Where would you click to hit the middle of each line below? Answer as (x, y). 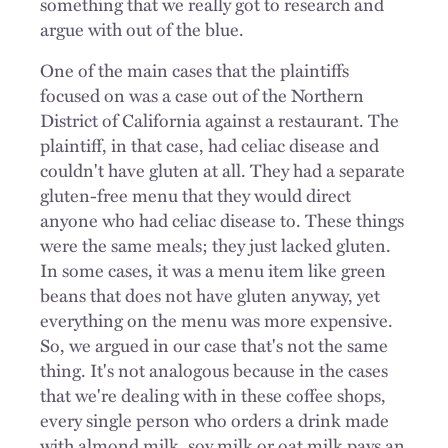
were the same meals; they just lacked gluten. (215, 244)
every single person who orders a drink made (214, 419)
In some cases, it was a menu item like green (213, 269)
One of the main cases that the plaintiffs (194, 69)
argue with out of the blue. (144, 28)
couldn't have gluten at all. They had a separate (222, 169)
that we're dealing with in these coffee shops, (213, 394)
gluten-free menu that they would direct (195, 194)
